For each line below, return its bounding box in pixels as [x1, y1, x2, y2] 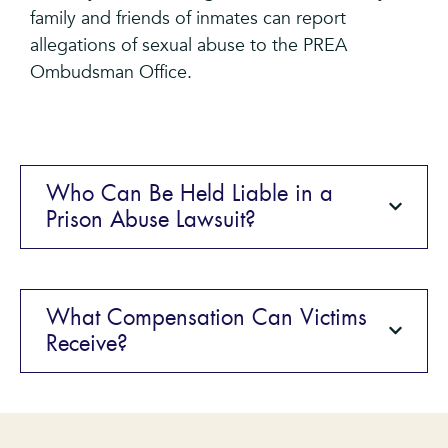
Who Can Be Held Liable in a [46, 182, 333, 205]
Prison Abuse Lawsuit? [46, 208, 256, 231]
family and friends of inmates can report [30, 6, 346, 32]
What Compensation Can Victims [46, 306, 367, 329]
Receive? [46, 332, 128, 355]
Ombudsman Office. [30, 60, 192, 86]
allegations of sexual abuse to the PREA [30, 33, 347, 59]
